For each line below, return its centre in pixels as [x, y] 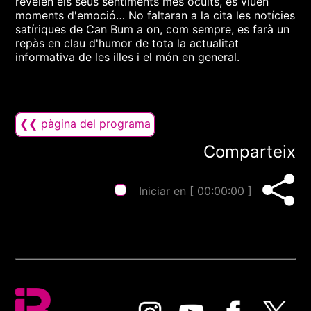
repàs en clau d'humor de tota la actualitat [127, 43]
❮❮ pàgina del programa [85, 124]
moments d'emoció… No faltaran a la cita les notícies [155, 15]
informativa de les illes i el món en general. [128, 57]
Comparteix [249, 152]
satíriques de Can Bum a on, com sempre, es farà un [153, 29]
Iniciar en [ [168, 191]
